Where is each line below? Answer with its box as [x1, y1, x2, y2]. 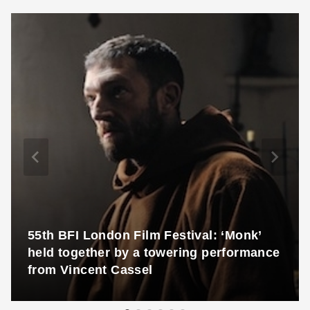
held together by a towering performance [28, 245, 280, 259]
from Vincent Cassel [28, 262, 153, 277]
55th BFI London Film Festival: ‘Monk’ [28, 228, 262, 242]
